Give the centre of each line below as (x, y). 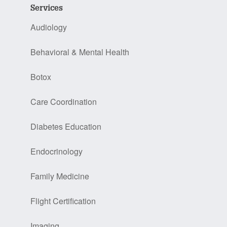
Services (47, 8)
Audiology (49, 27)
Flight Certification (63, 201)
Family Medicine (60, 176)
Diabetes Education (66, 127)
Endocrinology (56, 152)
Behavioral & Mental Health (80, 52)
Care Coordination (64, 102)
